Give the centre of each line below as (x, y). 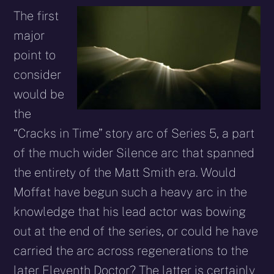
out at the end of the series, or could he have (136, 231)
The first (36, 16)
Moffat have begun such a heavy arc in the (131, 192)
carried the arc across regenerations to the (131, 250)
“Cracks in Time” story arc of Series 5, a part (134, 133)
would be (39, 94)
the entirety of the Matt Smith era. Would (125, 172)
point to (35, 55)
